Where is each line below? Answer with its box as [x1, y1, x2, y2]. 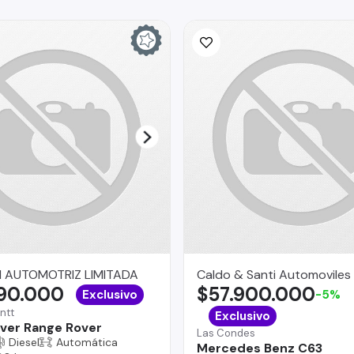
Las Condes [197, 326, 255, 340]
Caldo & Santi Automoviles [197, 265, 351, 283]
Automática [55, 334, 118, 349]
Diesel [8, 334, 40, 349]
